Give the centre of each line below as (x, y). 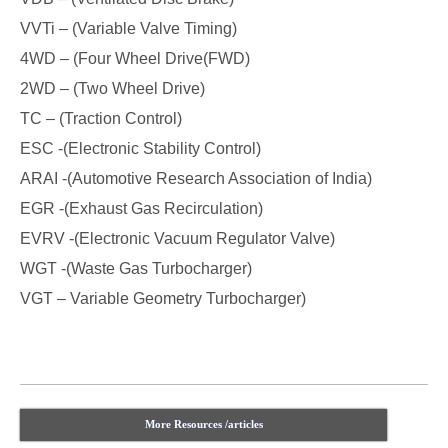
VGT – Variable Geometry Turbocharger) (163, 298)
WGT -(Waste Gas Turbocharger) (136, 268)
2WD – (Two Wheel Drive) (112, 88)
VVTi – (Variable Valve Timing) (128, 28)
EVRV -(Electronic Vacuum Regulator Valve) (177, 238)
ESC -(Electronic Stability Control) (140, 148)
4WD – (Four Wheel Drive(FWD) (135, 58)
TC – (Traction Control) (101, 118)
